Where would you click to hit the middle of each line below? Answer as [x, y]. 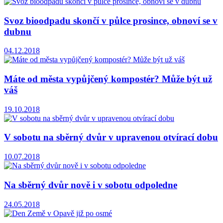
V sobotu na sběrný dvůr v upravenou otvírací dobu [111, 137]
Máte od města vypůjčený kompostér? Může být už [108, 79]
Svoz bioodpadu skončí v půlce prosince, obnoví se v [111, 20]
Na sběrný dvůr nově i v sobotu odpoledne [91, 185]
